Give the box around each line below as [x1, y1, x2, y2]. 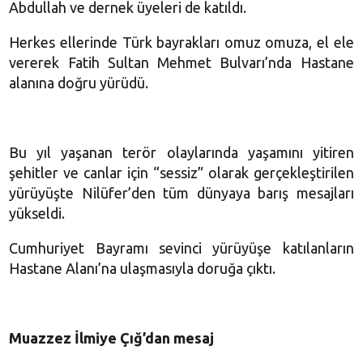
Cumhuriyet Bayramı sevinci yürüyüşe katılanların [9, 239, 354, 256]
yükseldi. [9, 204, 66, 221]
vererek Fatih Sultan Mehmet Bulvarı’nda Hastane [9, 53, 354, 70]
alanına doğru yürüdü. [9, 74, 149, 91]
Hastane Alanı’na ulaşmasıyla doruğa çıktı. [9, 259, 276, 276]
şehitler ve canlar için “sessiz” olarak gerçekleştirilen [9, 164, 354, 181]
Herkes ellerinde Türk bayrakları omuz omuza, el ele [9, 33, 354, 50]
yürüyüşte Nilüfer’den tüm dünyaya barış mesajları [9, 184, 354, 201]
